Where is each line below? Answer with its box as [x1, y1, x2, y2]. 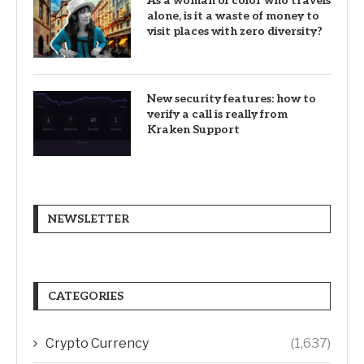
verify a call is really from [147, 106, 288, 121]
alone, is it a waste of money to [147, 8, 319, 23]
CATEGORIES [48, 288, 123, 303]
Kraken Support [147, 122, 240, 136]
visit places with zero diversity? [147, 24, 323, 38]
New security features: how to [147, 91, 316, 106]
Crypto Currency [45, 335, 149, 351]
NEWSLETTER [48, 211, 129, 226]
